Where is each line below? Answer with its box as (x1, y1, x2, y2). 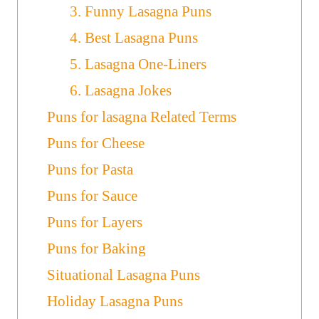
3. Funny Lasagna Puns (69, 2, 211, 20)
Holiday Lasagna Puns (47, 292, 184, 310)
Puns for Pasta (47, 160, 134, 178)
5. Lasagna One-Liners (69, 55, 206, 73)
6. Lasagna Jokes (69, 81, 172, 99)
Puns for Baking (47, 239, 147, 257)
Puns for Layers (47, 213, 143, 231)
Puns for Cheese (47, 134, 145, 152)
